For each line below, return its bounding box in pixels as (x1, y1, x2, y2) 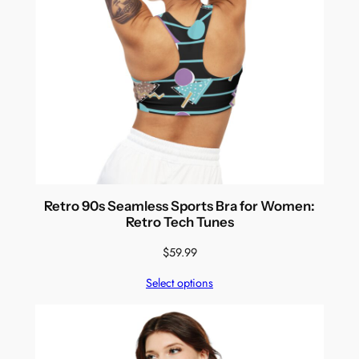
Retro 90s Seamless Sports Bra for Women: (44, 198, 315, 215)
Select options (146, 275, 213, 292)
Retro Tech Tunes (125, 214, 234, 231)
